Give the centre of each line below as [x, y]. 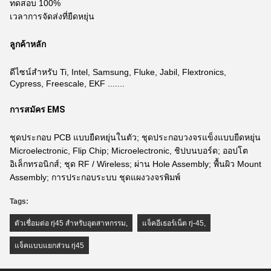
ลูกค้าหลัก [28, 44]
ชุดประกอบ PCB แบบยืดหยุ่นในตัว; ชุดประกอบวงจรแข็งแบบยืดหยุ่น [135, 137]
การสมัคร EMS [37, 109]
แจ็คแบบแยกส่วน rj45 [49, 246]
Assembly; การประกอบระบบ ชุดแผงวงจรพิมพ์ [95, 177]
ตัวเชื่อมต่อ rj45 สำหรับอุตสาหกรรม [70, 223]
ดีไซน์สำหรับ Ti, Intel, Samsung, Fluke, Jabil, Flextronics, [118, 72]
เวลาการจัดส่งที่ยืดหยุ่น [52, 16]
